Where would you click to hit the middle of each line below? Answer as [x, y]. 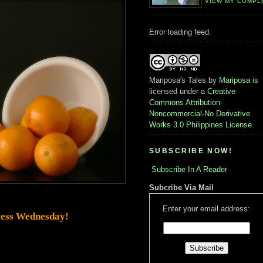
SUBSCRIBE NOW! [191, 151]
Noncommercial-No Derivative [200, 113]
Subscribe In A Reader [189, 169]
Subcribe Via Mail [181, 188]
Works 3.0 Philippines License [200, 124]
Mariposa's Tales [178, 80]
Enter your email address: [206, 209]
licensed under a [178, 91]
